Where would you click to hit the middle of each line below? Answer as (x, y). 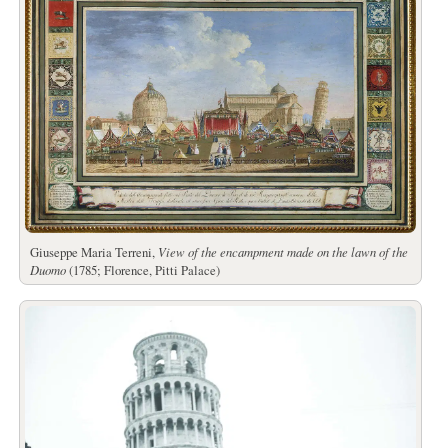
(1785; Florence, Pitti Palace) (142, 270)
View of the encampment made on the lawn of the (282, 251)
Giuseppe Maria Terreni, (93, 252)
